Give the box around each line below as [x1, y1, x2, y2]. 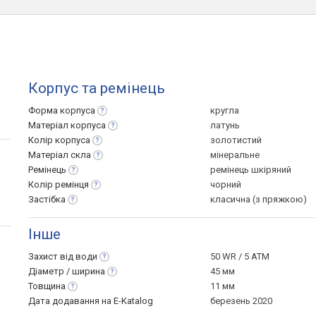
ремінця [55, 179, 89, 190]
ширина [72, 266, 105, 276]
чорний [210, 179, 241, 190]
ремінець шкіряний [210, 164, 291, 175]
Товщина [28, 281, 66, 291]
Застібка [28, 194, 66, 205]
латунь [210, 120, 240, 130]
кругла [210, 105, 239, 116]
